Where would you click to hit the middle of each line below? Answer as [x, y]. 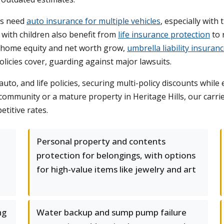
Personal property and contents [101, 141]
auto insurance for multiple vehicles [93, 21]
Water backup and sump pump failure [111, 212]
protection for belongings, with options [116, 155]
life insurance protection [164, 34]
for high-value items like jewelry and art [116, 169]
